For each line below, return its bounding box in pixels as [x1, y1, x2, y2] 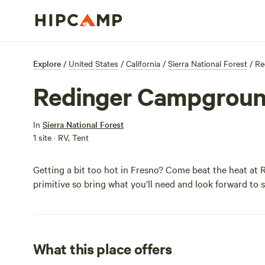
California [126, 57, 160, 69]
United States [69, 57, 118, 69]
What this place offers [33, 239, 172, 258]
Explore [33, 57, 61, 69]
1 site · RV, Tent [33, 131, 89, 143]
